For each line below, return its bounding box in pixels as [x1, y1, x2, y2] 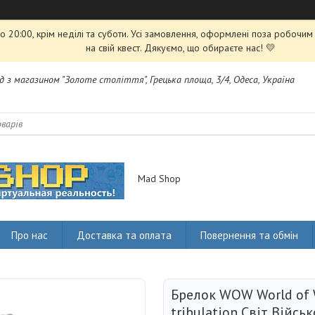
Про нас [11, 228, 48, 242]
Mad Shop [138, 172, 181, 186]
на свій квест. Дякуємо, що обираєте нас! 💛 [85, 41, 276, 54]
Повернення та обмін [200, 228, 298, 242]
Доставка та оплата [77, 228, 172, 242]
